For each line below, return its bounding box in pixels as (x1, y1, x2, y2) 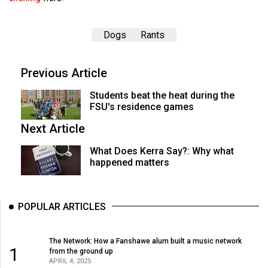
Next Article (21, 121, 85, 136)
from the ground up (48, 246, 113, 255)
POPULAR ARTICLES (18, 201, 106, 212)
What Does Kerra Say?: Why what (89, 145, 234, 157)
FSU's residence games (89, 101, 194, 112)
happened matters (89, 157, 169, 168)
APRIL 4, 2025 (48, 257, 91, 265)
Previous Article (21, 66, 107, 80)
